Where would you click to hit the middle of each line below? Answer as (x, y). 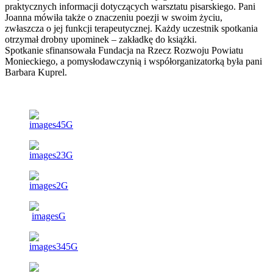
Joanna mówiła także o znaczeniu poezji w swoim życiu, (114, 18)
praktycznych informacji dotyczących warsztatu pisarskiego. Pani (130, 7)
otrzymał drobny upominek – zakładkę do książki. (101, 40)
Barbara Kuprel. (36, 73)
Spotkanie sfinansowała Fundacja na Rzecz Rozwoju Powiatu (124, 51)
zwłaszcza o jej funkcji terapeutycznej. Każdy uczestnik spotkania (131, 29)
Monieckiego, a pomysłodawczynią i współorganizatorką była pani (133, 62)
